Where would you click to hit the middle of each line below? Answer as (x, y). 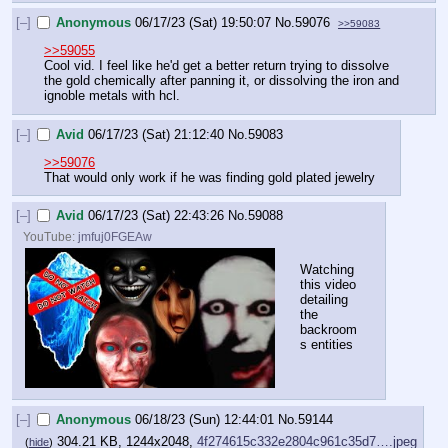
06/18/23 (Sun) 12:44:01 (205, 420)
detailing (324, 299)
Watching (327, 269)
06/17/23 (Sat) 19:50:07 (203, 22)
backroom (328, 329)
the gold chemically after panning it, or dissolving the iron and (221, 80)
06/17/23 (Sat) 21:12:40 (156, 134)
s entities (326, 344)
